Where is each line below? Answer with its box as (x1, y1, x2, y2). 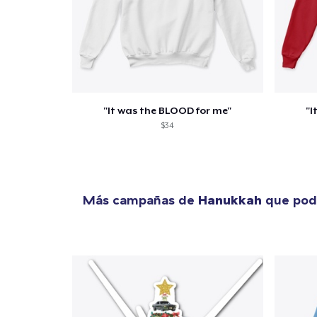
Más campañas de (83, 192, 198, 209)
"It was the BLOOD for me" (103, 105, 232, 117)
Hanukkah (198, 192, 262, 209)
